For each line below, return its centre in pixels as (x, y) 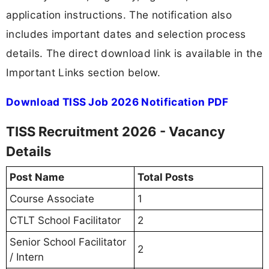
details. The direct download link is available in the (134, 53)
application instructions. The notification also (119, 14)
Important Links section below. (83, 72)
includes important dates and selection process (126, 34)
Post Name (37, 177)
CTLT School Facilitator (65, 221)
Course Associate (52, 199)
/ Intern (27, 257)
